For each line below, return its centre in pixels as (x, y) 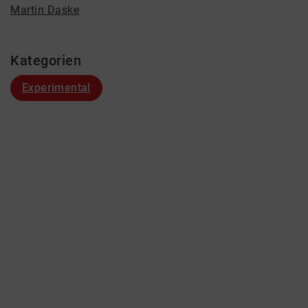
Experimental (56, 88)
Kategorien (46, 60)
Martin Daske (45, 10)
